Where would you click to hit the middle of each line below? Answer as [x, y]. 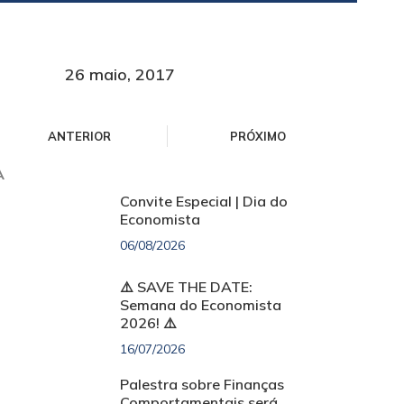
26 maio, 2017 [120, 74]
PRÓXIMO [258, 136]
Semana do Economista [201, 304]
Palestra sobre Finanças [202, 384]
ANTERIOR [80, 136]
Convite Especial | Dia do [204, 201]
